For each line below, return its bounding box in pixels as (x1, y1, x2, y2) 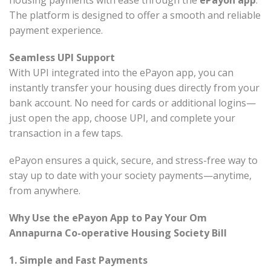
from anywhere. (9, 184, 80, 198)
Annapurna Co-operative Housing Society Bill (9, 226, 227, 240)
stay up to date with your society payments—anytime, (9, 169, 252, 183)
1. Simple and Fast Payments (9, 253, 148, 267)
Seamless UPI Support (9, 51, 115, 65)
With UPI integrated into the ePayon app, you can (9, 66, 233, 80)
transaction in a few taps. (9, 126, 123, 140)
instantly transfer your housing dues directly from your (9, 81, 260, 95)
